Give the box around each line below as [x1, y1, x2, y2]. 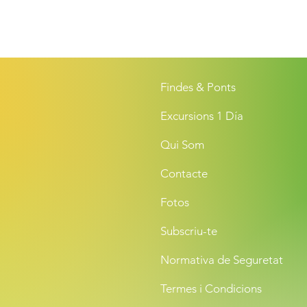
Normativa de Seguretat [160, 253, 283, 267]
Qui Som [160, 138, 204, 151]
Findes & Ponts [160, 80, 236, 94]
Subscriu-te [160, 224, 217, 238]
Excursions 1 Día [160, 109, 243, 123]
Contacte [160, 167, 208, 180]
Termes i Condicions [160, 282, 262, 295]
